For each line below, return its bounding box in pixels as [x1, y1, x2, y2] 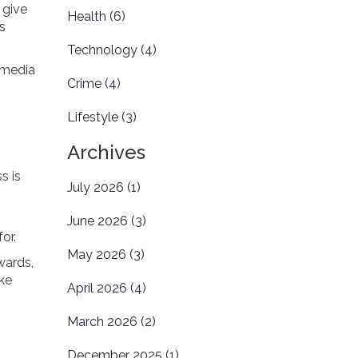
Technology [66, 42, 141, 58]
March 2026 [66, 314, 141, 329]
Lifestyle [66, 109, 121, 125]
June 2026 [66, 213, 131, 229]
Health [66, 9, 109, 24]
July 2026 [66, 180, 127, 195]
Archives [66, 141, 145, 164]
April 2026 [66, 280, 130, 296]
